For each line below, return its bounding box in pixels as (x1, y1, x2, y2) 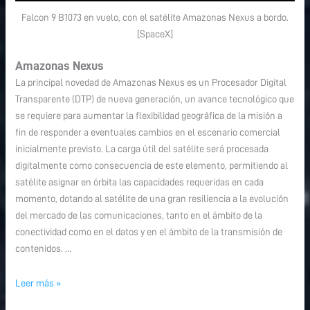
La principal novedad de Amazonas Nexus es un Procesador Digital (15, 77, 287, 88)
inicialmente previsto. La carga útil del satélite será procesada (15, 144, 269, 154)
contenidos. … (15, 244, 73, 254)
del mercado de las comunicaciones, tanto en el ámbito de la (15, 210, 263, 221)
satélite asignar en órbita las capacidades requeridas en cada (15, 177, 264, 188)
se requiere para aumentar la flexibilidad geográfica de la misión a (15, 111, 283, 121)
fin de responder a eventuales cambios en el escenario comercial (15, 127, 281, 138)
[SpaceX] (137, 29, 173, 39)
